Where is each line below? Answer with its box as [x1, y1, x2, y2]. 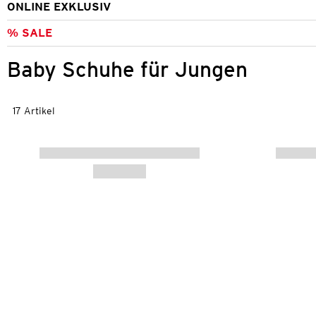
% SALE [7, 25, 52, 39]
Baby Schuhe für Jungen [7, 56, 248, 82]
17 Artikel [13, 105, 55, 117]
